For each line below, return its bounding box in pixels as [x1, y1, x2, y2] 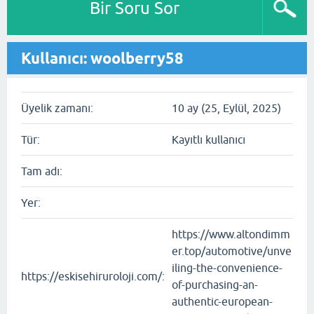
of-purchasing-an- [172, 278, 258, 292]
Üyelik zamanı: [21, 102, 93, 115]
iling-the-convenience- [172, 261, 282, 275]
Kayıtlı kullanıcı [172, 133, 245, 146]
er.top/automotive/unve [172, 245, 292, 258]
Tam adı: [21, 165, 62, 178]
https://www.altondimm [172, 228, 290, 241]
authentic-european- [172, 295, 273, 308]
